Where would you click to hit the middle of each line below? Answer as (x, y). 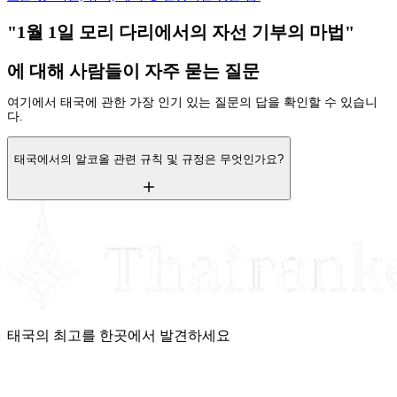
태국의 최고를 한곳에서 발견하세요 (119, 335)
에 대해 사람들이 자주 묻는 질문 (133, 70)
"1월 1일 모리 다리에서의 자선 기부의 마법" (181, 31)
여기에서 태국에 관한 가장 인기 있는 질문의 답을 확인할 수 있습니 (192, 103)
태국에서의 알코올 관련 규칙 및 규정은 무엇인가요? (149, 159)
